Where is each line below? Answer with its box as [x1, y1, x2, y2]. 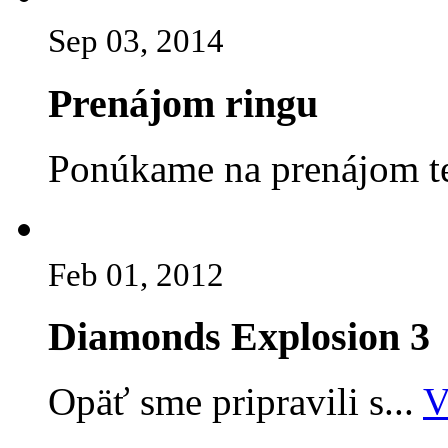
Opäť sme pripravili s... [48, 380, 423, 424]
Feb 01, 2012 [48, 256, 224, 293]
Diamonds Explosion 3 [48, 314, 430, 360]
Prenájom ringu [48, 81, 318, 127]
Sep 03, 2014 [48, 23, 224, 60]
